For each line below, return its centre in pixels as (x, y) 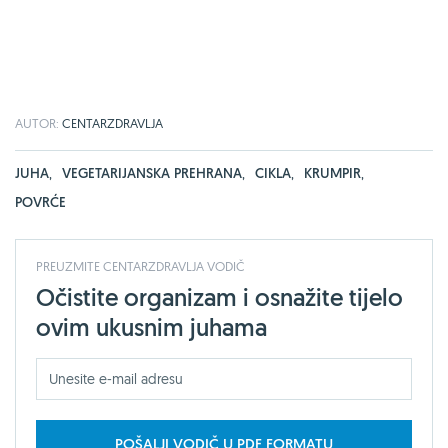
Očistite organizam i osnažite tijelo (219, 297)
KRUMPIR (332, 172)
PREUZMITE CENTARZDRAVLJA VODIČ (140, 265)
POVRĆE (40, 201)
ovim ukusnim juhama (151, 327)
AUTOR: (38, 122)
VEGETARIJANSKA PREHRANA (152, 172)
